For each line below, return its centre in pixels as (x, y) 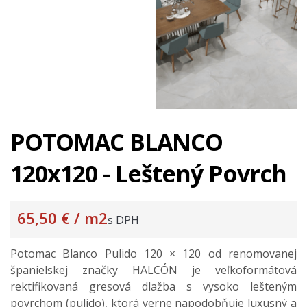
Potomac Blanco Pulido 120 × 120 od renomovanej (153, 254)
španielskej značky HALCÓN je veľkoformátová (153, 270)
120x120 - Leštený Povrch (148, 174)
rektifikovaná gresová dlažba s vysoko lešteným (153, 287)
